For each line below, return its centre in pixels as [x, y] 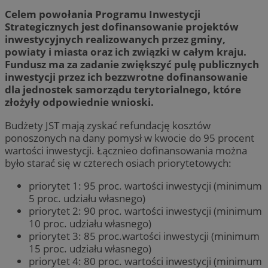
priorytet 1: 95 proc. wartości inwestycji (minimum [145, 185]
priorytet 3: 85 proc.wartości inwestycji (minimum [144, 236]
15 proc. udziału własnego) [90, 248]
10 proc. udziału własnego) [90, 223]
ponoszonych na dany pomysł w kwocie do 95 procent [130, 138]
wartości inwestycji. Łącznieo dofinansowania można [126, 150]
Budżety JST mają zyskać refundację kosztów [108, 125]
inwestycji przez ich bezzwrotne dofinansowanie [126, 77]
